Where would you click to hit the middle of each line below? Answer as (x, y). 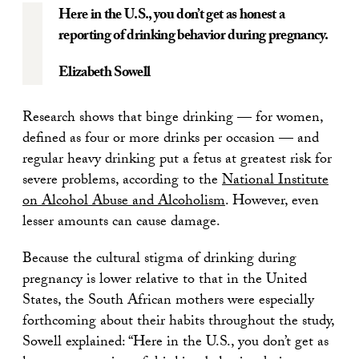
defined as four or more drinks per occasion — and (171, 139)
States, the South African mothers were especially (168, 301)
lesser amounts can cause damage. (121, 223)
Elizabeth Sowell (105, 74)
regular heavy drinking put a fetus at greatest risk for (177, 160)
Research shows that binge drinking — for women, (173, 119)
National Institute (275, 181)
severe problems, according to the (122, 181)
